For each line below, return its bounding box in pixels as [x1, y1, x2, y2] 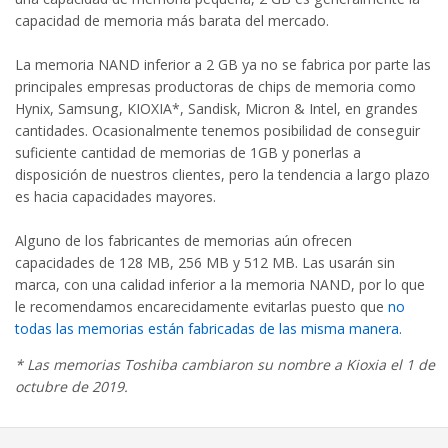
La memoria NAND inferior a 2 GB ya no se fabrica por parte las [15, 55, 431, 74]
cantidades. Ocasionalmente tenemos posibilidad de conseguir [15, 121, 420, 140]
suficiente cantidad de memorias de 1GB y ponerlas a [15, 143, 361, 162]
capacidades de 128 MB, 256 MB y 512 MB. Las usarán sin [15, 253, 395, 272]
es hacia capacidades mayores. [15, 187, 216, 206]
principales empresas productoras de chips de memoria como [15, 77, 416, 96]
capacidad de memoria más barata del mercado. [15, 11, 329, 30]
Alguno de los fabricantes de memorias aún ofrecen [15, 231, 352, 250]
